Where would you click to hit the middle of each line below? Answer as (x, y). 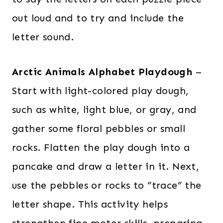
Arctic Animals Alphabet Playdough (104, 72)
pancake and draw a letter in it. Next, (106, 167)
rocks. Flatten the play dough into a (101, 148)
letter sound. (43, 37)
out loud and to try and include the (98, 18)
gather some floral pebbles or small (99, 129)
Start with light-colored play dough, (101, 91)
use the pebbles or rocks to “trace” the (107, 185)
